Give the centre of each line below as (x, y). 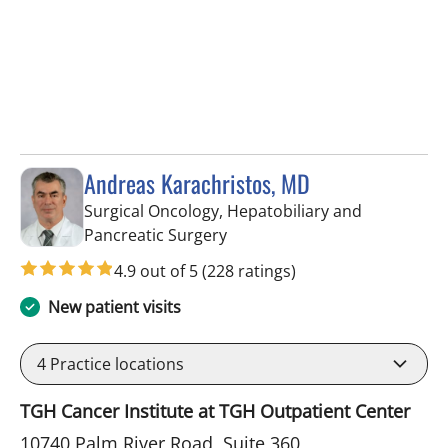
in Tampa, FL (273, 234)
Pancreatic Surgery (155, 235)
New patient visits (114, 307)
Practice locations (115, 364)
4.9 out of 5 (158, 271)
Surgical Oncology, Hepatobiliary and (223, 211)
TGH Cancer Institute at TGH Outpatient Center (215, 411)
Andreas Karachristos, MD (197, 183)
